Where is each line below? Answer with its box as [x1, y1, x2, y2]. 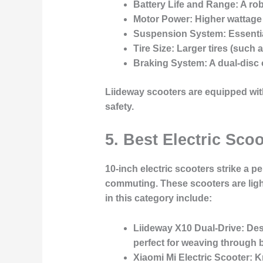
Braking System [133, 58, 204, 69]
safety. [104, 102, 134, 112]
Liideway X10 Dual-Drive [133, 222, 241, 233]
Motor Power [133, 14, 190, 25]
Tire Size [133, 43, 171, 54]
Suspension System [133, 29, 223, 39]
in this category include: [104, 193, 212, 204]
